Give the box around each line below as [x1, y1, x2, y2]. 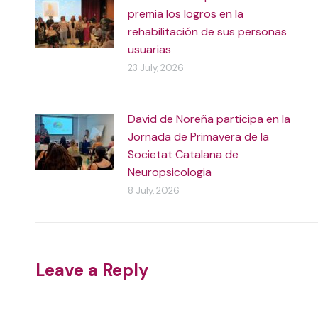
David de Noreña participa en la [128, 111, 290, 126]
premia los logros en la [128, 6, 243, 21]
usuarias [128, 42, 171, 57]
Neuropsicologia [128, 165, 212, 180]
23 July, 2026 [128, 62, 184, 74]
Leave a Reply [35, 259, 149, 281]
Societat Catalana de [128, 147, 238, 162]
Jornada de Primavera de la [128, 129, 269, 144]
